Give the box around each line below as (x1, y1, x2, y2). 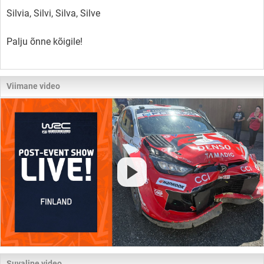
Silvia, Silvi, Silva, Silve (6, 7, 100, 19)
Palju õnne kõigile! (6, 35, 82, 47)
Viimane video (6, 81, 60, 91)
